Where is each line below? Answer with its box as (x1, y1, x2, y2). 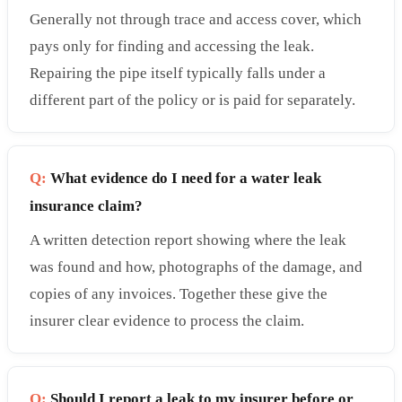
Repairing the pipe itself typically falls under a (30, 64, 326, 82)
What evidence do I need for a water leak (47, 170, 321, 188)
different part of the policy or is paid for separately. (30, 91, 355, 109)
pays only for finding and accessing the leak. (30, 37, 314, 55)
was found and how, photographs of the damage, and (30, 258, 363, 276)
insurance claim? (30, 197, 143, 215)
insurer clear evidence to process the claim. (30, 312, 304, 330)
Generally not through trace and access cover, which (30, 10, 362, 28)
